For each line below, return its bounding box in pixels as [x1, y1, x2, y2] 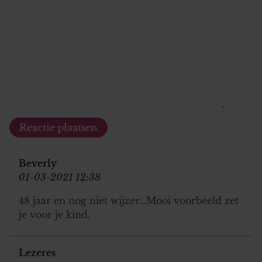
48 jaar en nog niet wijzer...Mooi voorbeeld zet [19, 194, 239, 206]
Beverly [19, 157, 57, 169]
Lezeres [19, 246, 56, 258]
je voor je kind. [19, 208, 90, 220]
